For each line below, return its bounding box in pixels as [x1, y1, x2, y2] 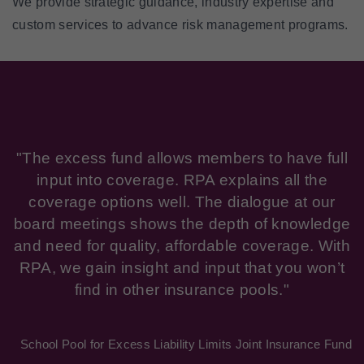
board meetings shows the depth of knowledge [13, 215, 351, 232]
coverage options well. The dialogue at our [28, 193, 336, 210]
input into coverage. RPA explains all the [36, 171, 328, 188]
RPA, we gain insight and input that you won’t [19, 259, 345, 276]
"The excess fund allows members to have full [15, 149, 349, 167]
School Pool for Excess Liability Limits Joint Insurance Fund [19, 337, 352, 352]
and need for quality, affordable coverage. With [13, 237, 351, 254]
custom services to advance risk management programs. [12, 18, 352, 32]
